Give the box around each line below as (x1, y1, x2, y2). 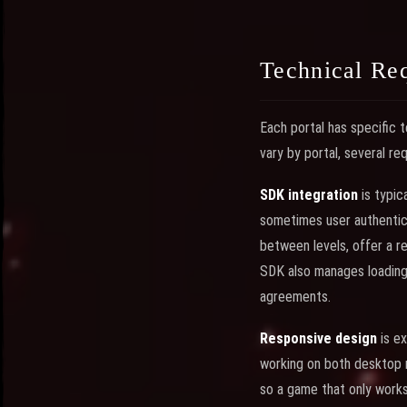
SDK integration (260, 186, 358, 203)
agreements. (260, 288, 331, 305)
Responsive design (260, 330, 377, 347)
